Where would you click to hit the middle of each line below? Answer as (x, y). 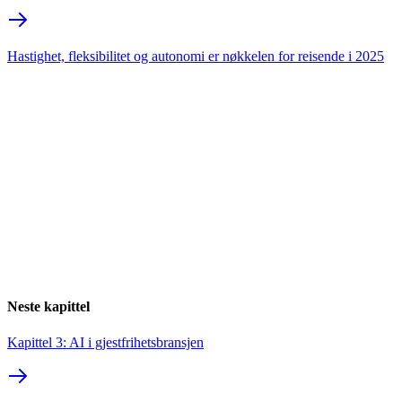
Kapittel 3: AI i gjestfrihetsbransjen (105, 342)
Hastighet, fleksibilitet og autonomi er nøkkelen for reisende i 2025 (196, 57)
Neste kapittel (48, 307)
